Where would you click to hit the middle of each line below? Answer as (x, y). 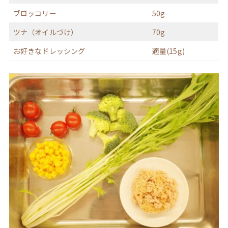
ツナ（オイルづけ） (46, 32)
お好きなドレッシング (49, 51)
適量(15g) (168, 51)
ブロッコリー (35, 13)
